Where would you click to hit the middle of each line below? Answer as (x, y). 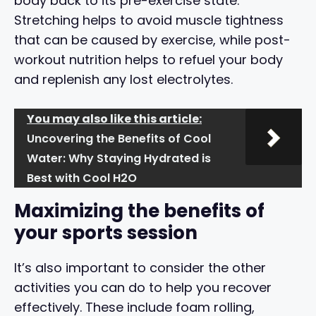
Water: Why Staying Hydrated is (119, 158)
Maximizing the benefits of (139, 211)
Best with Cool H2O (82, 178)
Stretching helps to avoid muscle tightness (149, 20)
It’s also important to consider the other (140, 267)
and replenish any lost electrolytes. (123, 79)
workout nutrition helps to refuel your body (148, 59)
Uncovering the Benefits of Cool (119, 138)
